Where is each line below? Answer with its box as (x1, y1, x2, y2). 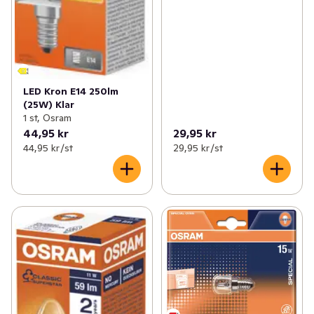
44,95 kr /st (23, 141, 73, 154)
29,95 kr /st (172, 141, 223, 154)
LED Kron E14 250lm (23, 84, 118, 97)
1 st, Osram (23, 111, 71, 124)
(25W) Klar (23, 97, 74, 111)
